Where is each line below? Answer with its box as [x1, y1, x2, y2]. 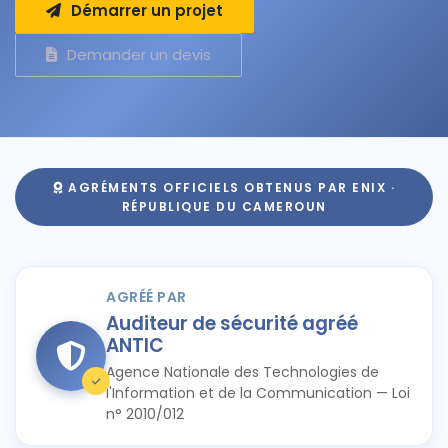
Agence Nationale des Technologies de [106, 361, 379, 382]
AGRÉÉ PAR [106, 286, 187, 307]
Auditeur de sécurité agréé [106, 309, 358, 337]
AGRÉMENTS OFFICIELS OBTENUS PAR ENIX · [68, 178, 396, 196]
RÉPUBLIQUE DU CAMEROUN [121, 197, 327, 215]
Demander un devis [67, 43, 211, 65]
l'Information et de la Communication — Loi [106, 382, 410, 403]
